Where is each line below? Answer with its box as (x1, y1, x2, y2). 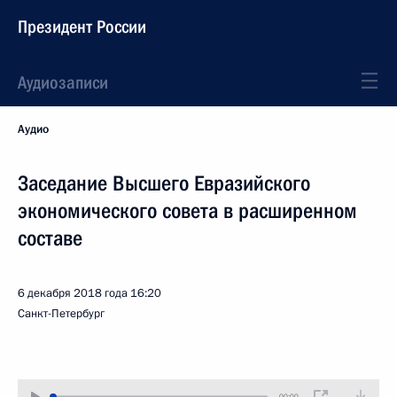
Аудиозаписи (18, 72, 108, 93)
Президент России (18, 16, 146, 37)
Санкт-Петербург (18, 306, 105, 322)
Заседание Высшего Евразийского (18, 171, 310, 196)
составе (18, 226, 82, 251)
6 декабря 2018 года (18, 285, 128, 301)
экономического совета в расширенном (18, 198, 357, 223)
